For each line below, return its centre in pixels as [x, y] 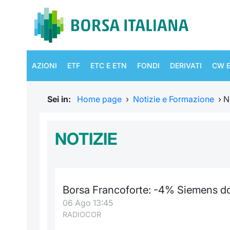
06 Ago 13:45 [88, 203]
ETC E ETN [109, 65]
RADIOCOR [82, 214]
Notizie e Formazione [174, 99]
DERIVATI [186, 65]
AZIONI [44, 65]
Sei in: [61, 99]
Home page [99, 99]
